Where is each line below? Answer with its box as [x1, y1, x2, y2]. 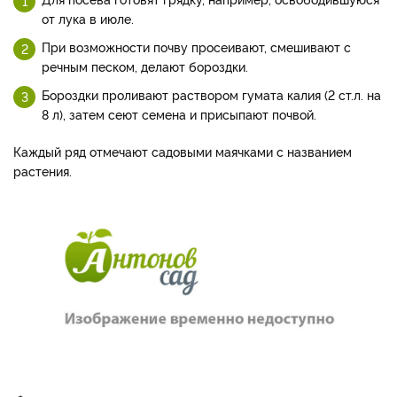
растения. [13, 161, 72, 179]
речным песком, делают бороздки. [42, 57, 248, 74]
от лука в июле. [42, 9, 134, 27]
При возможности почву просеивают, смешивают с [42, 37, 351, 55]
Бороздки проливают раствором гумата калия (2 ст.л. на [42, 85, 381, 103]
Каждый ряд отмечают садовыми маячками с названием [13, 142, 352, 160]
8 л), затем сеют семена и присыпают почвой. [42, 105, 316, 122]
